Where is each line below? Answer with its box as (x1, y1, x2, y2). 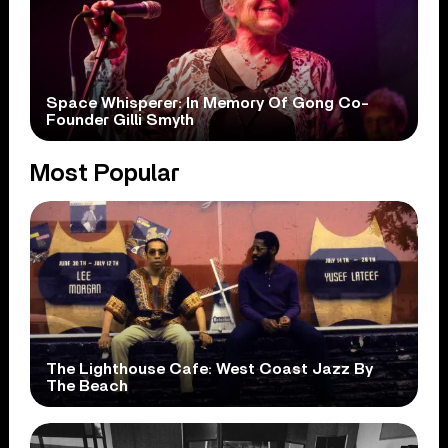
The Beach (46, 378, 129, 395)
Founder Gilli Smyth (46, 112, 195, 129)
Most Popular (30, 162, 181, 187)
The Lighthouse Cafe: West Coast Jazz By (46, 361, 374, 378)
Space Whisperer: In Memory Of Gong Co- (46, 95, 370, 112)
